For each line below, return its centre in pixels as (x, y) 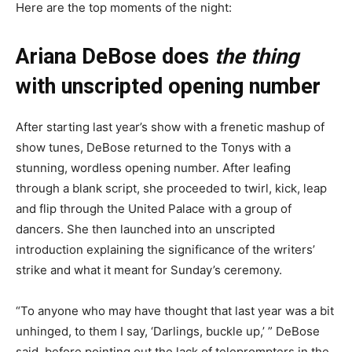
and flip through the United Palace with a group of (154, 208)
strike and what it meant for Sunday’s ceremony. (150, 269)
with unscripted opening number (171, 86)
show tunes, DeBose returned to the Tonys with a (153, 147)
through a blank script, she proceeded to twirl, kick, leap (171, 188)
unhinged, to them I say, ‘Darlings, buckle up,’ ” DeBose (168, 331)
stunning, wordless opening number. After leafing (153, 167)
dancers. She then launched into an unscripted (145, 229)
